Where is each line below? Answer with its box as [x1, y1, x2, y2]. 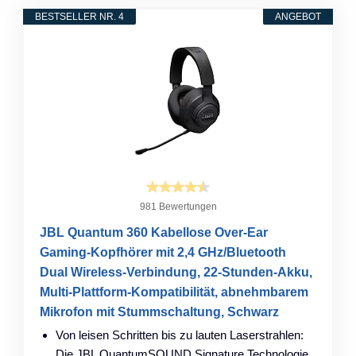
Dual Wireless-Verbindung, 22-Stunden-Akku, [40, 265, 312, 279]
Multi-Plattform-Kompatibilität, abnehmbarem [40, 284, 308, 299]
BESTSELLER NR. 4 [35, 10, 124, 22]
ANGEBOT [275, 10, 321, 22]
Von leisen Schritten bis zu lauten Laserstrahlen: [56, 327, 304, 342]
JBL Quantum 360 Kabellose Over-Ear [40, 225, 268, 239]
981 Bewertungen [139, 200, 217, 212]
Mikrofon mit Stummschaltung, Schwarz [40, 304, 279, 319]
